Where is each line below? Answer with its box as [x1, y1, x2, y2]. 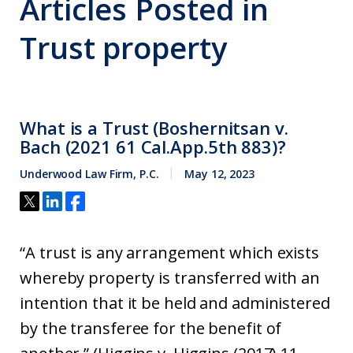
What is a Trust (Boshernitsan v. [20, 116, 288, 139]
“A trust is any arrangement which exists [20, 242, 319, 263]
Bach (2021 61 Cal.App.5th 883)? [20, 135, 286, 158]
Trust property [20, 27, 227, 68]
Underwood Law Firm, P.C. [20, 166, 159, 181]
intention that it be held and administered [20, 292, 330, 314]
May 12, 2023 [184, 166, 255, 181]
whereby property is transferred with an [20, 267, 321, 288]
